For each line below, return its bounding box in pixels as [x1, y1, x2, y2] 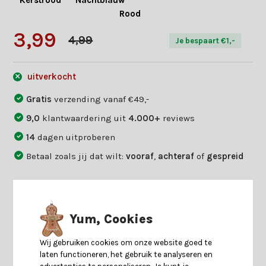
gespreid [207, 150, 244, 161]
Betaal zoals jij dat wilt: [26, 150, 126, 161]
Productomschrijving [13, 199, 107, 211]
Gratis [26, 93, 55, 104]
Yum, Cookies [69, 211, 153, 226]
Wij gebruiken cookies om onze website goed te [40, 238, 213, 248]
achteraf [158, 150, 195, 161]
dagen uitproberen [37, 131, 116, 142]
